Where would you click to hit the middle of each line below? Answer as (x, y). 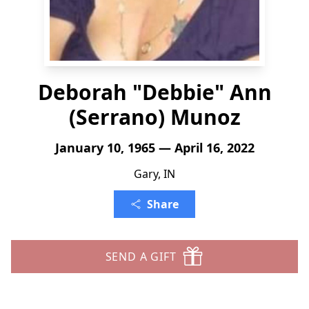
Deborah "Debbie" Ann (154, 92)
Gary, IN (154, 174)
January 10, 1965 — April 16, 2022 (154, 148)
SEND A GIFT (141, 257)
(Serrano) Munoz (154, 117)
